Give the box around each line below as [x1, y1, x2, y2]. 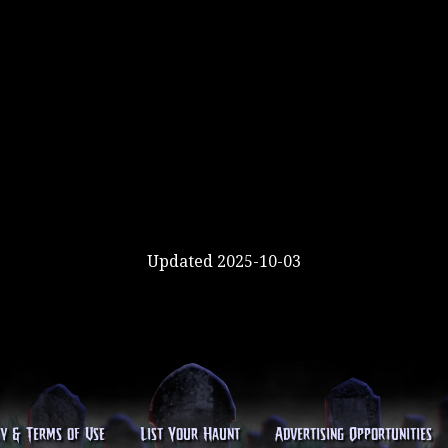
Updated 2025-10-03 [147, 252, 301, 271]
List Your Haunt [139, 426, 240, 444]
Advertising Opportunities [274, 426, 432, 444]
